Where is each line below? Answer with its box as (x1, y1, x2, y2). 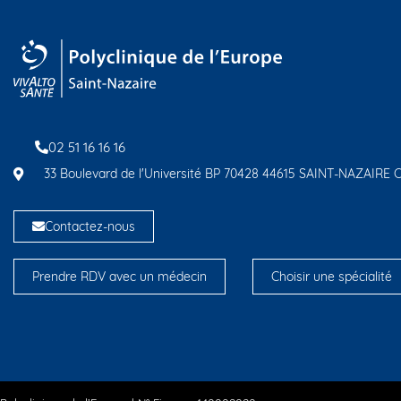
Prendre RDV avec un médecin (32, 269, 207, 286)
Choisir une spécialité (271, 269, 392, 286)
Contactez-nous (45, 218, 135, 235)
